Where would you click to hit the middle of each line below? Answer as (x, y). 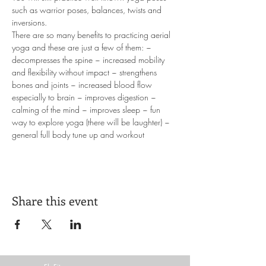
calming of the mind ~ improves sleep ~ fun (87, 110)
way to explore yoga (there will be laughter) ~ (92, 122)
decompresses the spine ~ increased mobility (89, 60)
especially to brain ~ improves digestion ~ (85, 97)
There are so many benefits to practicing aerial (92, 35)
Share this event (55, 200)
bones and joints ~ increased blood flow (83, 85)
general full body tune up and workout (78, 134)
